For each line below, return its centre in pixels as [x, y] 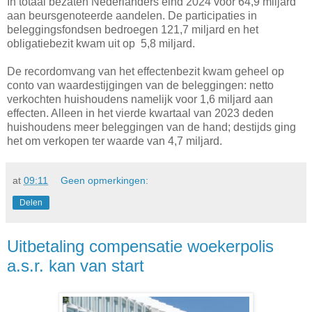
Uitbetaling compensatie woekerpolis [140, 247]
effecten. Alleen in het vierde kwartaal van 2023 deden [140, 114]
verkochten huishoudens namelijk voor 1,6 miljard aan [140, 100]
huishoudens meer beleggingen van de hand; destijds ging [151, 127]
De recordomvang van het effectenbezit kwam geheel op [146, 72]
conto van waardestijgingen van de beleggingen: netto [140, 86]
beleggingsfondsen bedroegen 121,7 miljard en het [133, 30]
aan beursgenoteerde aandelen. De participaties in [132, 16]
